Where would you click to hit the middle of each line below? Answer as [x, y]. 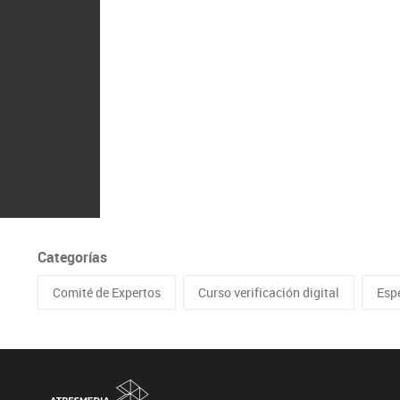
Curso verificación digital [269, 292]
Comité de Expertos [107, 292]
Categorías [72, 257]
